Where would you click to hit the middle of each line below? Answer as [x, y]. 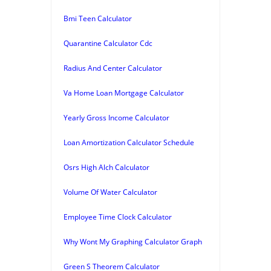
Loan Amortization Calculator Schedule [129, 142]
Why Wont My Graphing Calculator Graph [133, 241]
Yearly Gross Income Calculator [116, 117]
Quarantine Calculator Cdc [108, 43]
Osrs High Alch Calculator [106, 167]
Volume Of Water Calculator [110, 192]
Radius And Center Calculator [113, 68]
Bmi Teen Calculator [98, 18]
